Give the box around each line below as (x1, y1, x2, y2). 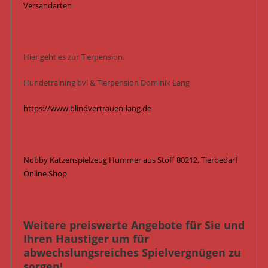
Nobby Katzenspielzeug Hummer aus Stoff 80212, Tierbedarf (23, 154, 237, 166)
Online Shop (23, 168, 67, 179)
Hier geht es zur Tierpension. (23, 51, 124, 63)
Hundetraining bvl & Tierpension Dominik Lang (23, 77, 190, 89)
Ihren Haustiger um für (23, 232, 149, 246)
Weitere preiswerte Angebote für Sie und (23, 218, 245, 233)
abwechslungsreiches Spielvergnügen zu (23, 245, 241, 260)
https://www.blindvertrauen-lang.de (23, 103, 151, 114)
